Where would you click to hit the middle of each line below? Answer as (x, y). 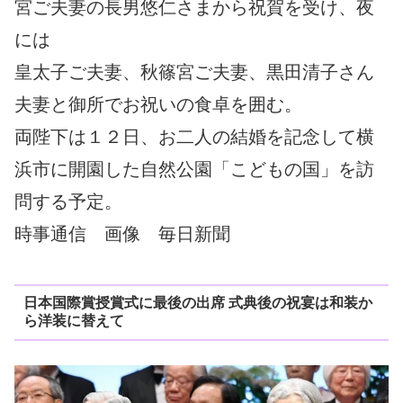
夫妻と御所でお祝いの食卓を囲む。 (158, 104)
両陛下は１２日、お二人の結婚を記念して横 (194, 136)
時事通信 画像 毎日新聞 (122, 233)
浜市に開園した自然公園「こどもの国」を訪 (194, 169)
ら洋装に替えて (73, 321)
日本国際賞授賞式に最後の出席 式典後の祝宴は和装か (197, 303)
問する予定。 (68, 201)
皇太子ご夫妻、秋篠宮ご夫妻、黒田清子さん (194, 72)
